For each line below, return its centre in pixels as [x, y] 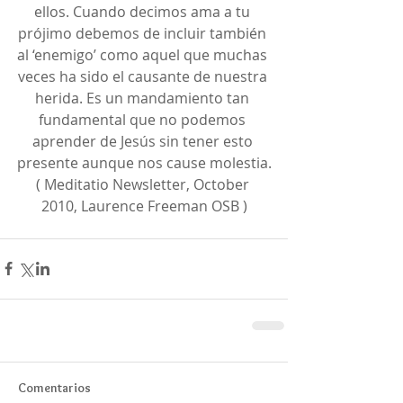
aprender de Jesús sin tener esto [144, 141]
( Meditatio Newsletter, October [144, 184]
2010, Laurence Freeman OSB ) [144, 206]
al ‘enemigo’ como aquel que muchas [144, 54]
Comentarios [54, 387]
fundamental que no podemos [144, 119]
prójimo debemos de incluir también [144, 33]
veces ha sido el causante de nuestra [144, 76]
